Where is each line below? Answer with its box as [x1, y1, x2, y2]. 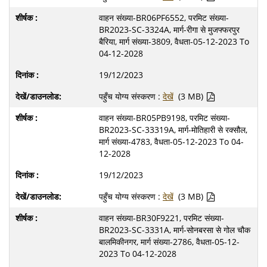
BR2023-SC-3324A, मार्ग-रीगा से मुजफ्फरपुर [99, 24, 240, 35]
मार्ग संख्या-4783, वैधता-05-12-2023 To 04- [99, 136, 244, 147]
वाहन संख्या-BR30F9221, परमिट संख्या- [99, 212, 224, 223]
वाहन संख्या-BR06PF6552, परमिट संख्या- [99, 12, 229, 23]
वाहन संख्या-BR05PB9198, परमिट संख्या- [99, 112, 230, 123]
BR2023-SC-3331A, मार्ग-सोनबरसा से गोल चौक [99, 224, 250, 235]
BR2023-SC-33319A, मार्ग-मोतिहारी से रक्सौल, [99, 124, 247, 135]
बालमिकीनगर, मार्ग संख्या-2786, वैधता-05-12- [99, 236, 240, 247]
